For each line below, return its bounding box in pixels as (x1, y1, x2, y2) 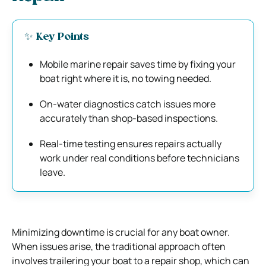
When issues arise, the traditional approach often (12, 239, 226, 253)
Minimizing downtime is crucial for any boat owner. (12, 225, 230, 239)
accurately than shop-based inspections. (40, 111, 218, 125)
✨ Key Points (24, 31, 89, 43)
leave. (40, 165, 65, 179)
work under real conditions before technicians (40, 151, 239, 164)
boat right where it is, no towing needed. (40, 71, 211, 85)
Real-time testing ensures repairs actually (40, 137, 221, 150)
